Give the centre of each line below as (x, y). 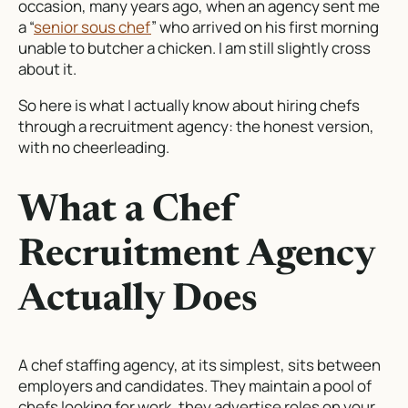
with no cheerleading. (94, 148)
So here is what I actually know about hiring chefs (189, 106)
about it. (47, 69)
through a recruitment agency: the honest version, (196, 127)
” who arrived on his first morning (265, 27)
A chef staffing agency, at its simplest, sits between (199, 365)
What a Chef (127, 211)
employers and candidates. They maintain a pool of (195, 386)
